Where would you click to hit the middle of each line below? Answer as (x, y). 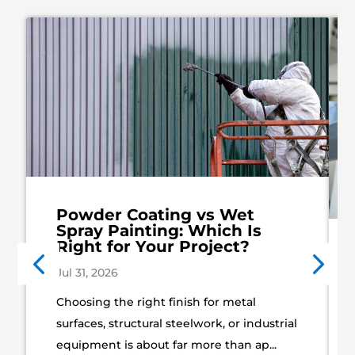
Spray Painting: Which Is (158, 231)
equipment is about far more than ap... (166, 345)
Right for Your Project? (153, 247)
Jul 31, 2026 (87, 273)
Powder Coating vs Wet (155, 215)
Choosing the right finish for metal (156, 302)
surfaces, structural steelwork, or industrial (176, 324)
